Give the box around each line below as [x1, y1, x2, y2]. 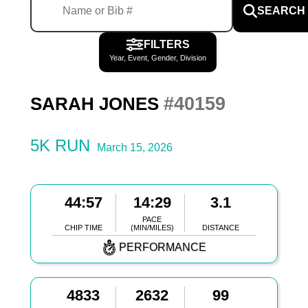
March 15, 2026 [96, 141, 173, 153]
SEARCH [256, 5, 305, 17]
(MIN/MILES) [130, 223, 174, 232]
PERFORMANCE [119, 241, 206, 253]
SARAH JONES [30, 94, 164, 114]
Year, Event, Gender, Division [109, 54, 206, 63]
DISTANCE [202, 223, 240, 232]
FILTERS [143, 38, 190, 51]
